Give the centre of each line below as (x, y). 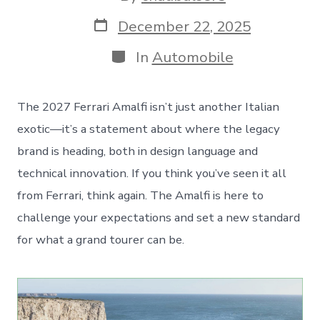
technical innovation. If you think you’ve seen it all (152, 173)
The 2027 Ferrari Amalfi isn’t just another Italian (149, 106)
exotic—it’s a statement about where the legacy (149, 129)
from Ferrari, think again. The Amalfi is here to (141, 195)
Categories (146, 54)
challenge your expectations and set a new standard (159, 217)
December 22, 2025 (184, 26)
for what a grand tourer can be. (101, 239)
